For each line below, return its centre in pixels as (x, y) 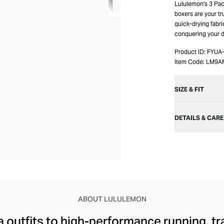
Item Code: (189, 62)
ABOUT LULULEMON (112, 199)
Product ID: (190, 52)
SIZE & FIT (189, 89)
